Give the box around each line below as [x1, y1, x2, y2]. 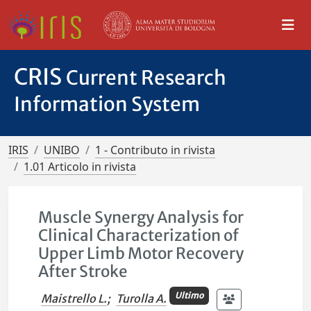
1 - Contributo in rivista [95, 142, 215, 158]
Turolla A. [116, 291, 167, 305]
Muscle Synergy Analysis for [38, 208, 244, 227]
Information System [14, 92, 200, 117]
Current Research [66, 65, 226, 90]
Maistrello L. [41, 291, 108, 305]
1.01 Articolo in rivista [24, 159, 136, 174]
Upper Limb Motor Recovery [38, 244, 244, 263]
